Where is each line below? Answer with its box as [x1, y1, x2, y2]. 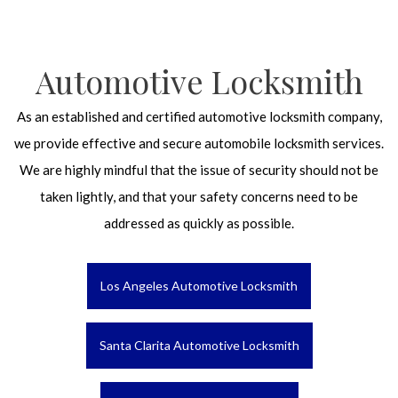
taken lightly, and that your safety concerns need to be [40, 188, 358, 204]
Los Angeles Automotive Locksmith [100, 278, 298, 293]
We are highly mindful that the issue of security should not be [20, 162, 378, 178]
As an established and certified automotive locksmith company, [16, 108, 382, 124]
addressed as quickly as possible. [104, 215, 294, 231]
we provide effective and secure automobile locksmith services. [14, 135, 384, 151]
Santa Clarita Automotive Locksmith [99, 338, 299, 353]
